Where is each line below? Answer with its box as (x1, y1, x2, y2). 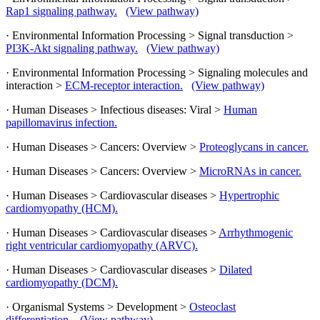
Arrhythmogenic (219, 226, 293, 239)
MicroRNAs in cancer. (199, 164, 301, 177)
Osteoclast (189, 300, 236, 313)
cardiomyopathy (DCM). (6, 276, 118, 289)
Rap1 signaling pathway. (6, 4, 117, 17)
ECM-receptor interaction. (65, 79, 183, 91)
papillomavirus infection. (6, 116, 117, 129)
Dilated (219, 263, 252, 276)
